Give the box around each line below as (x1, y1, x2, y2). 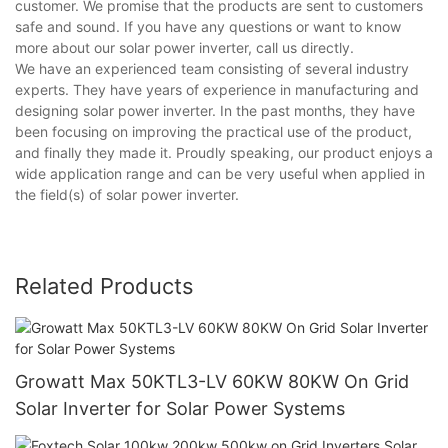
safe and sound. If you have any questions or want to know (15, 18, 401, 36)
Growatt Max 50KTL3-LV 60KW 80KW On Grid (15, 370, 409, 392)
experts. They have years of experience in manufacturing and (15, 81, 419, 99)
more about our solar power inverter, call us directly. (15, 39, 354, 57)
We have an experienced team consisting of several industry (15, 60, 409, 78)
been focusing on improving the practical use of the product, (15, 123, 412, 141)
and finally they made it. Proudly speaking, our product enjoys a (15, 144, 433, 162)
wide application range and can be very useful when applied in (15, 165, 425, 183)
